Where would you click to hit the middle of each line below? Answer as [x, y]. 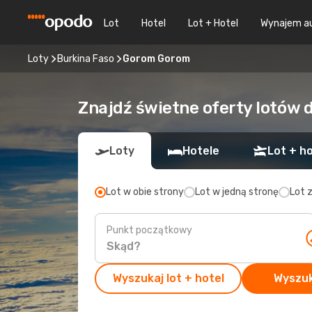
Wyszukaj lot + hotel [168, 278]
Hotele [201, 151]
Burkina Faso [86, 58]
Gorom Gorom [156, 58]
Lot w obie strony [145, 192]
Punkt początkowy [149, 230]
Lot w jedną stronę [237, 192]
